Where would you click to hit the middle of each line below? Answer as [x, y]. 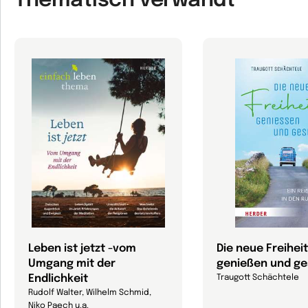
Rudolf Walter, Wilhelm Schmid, [90, 293]
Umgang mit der [72, 264]
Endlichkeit [58, 279]
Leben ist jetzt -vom [82, 249]
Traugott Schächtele [258, 278]
